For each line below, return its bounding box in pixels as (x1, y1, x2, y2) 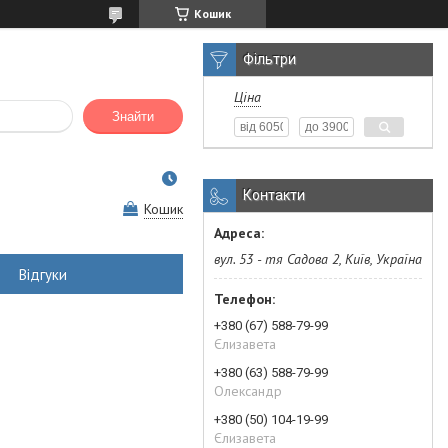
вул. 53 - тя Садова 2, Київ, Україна (214, 250, 422, 268)
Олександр (214, 382, 282, 400)
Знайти (112, 109, 154, 125)
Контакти (243, 187, 305, 203)
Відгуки (19, 264, 67, 284)
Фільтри (243, 51, 296, 67)
